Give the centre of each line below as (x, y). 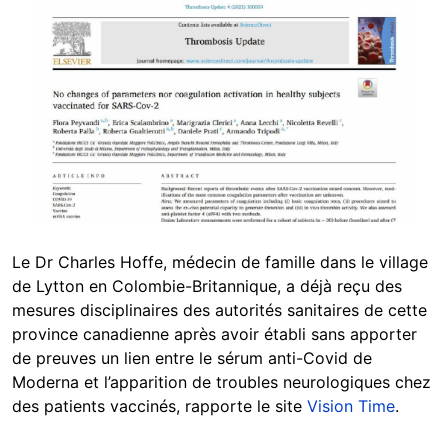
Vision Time (348, 406)
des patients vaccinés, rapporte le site (157, 406)
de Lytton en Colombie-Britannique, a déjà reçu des (207, 286)
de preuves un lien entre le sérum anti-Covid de (192, 358)
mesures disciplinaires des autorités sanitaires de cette (219, 310)
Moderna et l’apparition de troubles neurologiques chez (221, 382)
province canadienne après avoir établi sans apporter (214, 334)
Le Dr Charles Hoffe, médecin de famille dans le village (220, 262)
